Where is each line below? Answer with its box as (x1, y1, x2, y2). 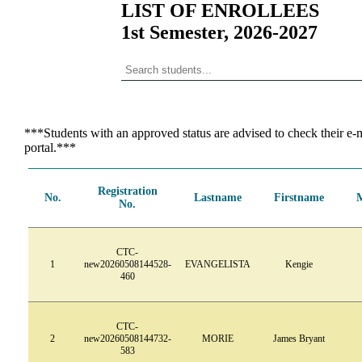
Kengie (284, 258, 313, 270)
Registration (97, 184, 158, 197)
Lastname (193, 191, 242, 204)
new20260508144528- (83, 258, 171, 270)
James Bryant (272, 332, 325, 344)
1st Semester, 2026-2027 (121, 22, 318, 43)
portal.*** (24, 140, 76, 154)
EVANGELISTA (184, 258, 250, 270)
